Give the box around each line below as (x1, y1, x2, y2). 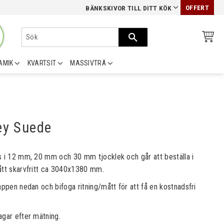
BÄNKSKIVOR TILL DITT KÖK (85, 4, 172, 12)
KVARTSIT (27, 59, 56, 67)
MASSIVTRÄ (70, 59, 106, 67)
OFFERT (185, 4, 209, 11)
